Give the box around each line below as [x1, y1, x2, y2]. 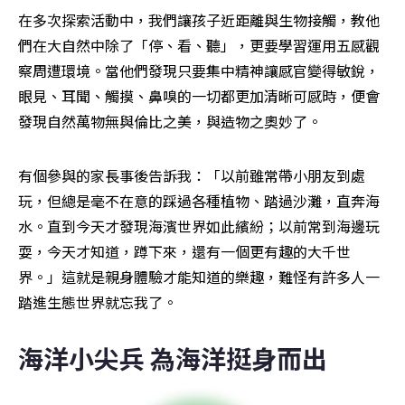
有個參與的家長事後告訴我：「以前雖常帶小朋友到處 [18, 165, 365, 187]
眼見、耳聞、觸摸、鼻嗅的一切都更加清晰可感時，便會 [18, 85, 380, 108]
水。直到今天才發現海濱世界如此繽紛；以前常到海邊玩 [18, 215, 380, 238]
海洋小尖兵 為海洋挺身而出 [18, 340, 327, 377]
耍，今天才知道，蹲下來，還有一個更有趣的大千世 [18, 240, 351, 263]
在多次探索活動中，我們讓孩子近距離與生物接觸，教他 [18, 9, 380, 32]
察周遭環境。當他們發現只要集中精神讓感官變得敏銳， [18, 60, 380, 82]
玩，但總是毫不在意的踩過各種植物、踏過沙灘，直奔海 [18, 190, 380, 212]
